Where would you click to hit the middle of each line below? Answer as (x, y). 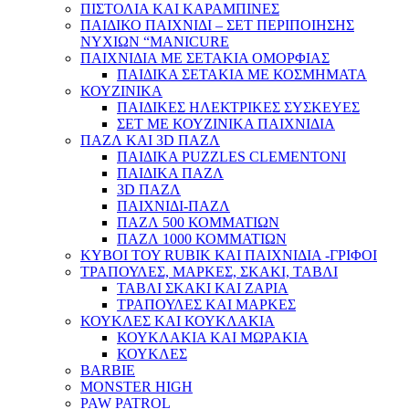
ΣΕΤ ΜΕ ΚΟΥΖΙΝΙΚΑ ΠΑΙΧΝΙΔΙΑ (226, 124)
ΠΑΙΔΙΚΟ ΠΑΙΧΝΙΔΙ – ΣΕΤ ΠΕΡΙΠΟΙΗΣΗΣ (217, 26)
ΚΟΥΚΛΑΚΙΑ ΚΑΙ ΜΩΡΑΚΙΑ (213, 338)
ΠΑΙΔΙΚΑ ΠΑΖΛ (170, 173)
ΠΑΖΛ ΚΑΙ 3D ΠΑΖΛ (150, 141)
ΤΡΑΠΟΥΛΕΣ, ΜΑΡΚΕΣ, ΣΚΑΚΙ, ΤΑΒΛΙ (209, 272)
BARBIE (108, 371)
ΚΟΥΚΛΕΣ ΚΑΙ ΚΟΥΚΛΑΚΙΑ (178, 321)
